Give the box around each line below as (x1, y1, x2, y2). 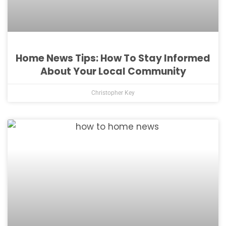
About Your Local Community (40, 65, 186, 78)
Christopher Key (91, 89, 135, 96)
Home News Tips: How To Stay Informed (16, 51, 210, 65)
